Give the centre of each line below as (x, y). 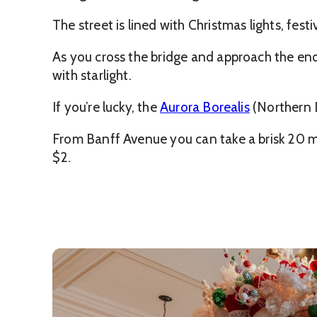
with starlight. (92, 76)
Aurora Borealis (205, 108)
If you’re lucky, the (106, 108)
